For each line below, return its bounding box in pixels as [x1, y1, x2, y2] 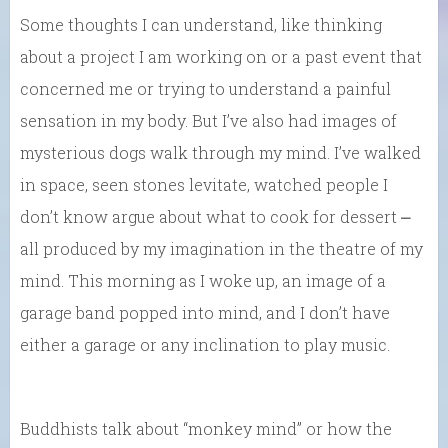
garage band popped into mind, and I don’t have [20, 302, 390, 323]
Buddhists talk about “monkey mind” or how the [20, 418, 392, 439]
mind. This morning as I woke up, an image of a [20, 270, 386, 291]
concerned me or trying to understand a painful [20, 78, 391, 99]
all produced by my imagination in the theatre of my [20, 238, 423, 259]
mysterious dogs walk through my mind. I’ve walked [20, 142, 421, 163]
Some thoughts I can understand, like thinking [20, 14, 382, 35]
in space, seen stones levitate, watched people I [20, 174, 388, 195]
